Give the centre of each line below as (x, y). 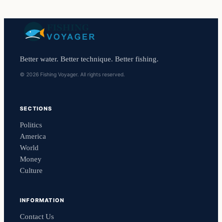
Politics (31, 125)
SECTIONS (36, 109)
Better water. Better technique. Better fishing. (89, 59)
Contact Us (37, 216)
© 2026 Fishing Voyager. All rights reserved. (72, 75)
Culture (31, 171)
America (33, 137)
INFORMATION (42, 200)
